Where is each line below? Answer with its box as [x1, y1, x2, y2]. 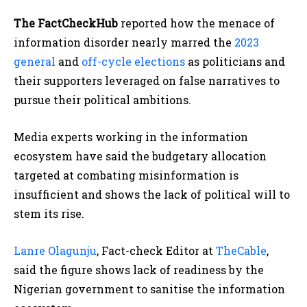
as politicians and [185, 54, 285, 69]
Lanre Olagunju [14, 243, 97, 258]
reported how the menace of [118, 16, 275, 31]
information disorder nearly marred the [14, 35, 234, 50]
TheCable [216, 243, 267, 258]
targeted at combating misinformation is [14, 168, 238, 183]
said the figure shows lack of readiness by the [14, 262, 264, 278]
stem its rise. [14, 206, 84, 221]
